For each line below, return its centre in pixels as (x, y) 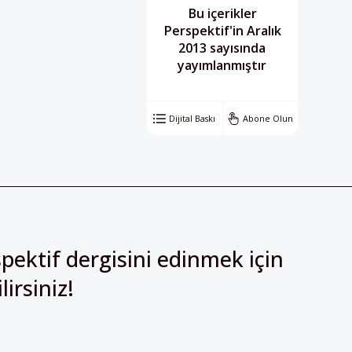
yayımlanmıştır (222, 65)
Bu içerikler (222, 13)
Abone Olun (268, 118)
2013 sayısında (222, 48)
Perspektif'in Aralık (222, 30)
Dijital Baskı (192, 118)
